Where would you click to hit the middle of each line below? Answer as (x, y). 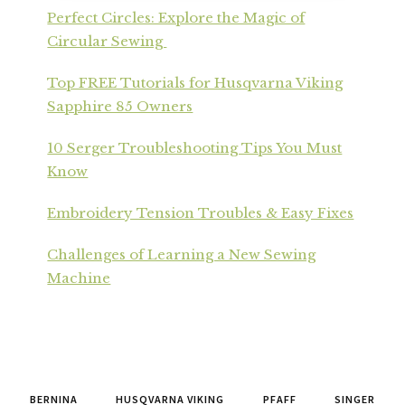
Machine (79, 278)
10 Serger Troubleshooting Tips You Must (195, 147)
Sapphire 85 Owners (120, 106)
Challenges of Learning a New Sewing (182, 254)
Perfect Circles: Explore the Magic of (176, 17)
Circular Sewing (107, 41)
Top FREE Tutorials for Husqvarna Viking (195, 82)
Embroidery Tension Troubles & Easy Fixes (201, 212)
